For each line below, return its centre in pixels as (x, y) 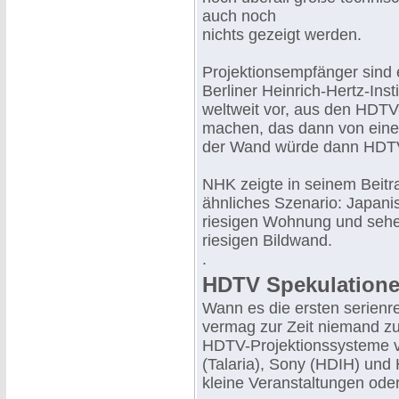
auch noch (239, 16)
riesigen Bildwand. (267, 240)
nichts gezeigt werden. (282, 35)
